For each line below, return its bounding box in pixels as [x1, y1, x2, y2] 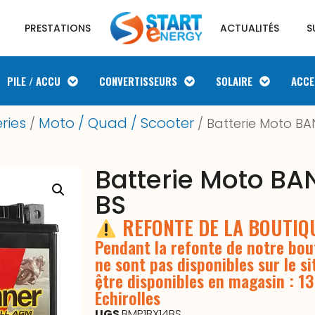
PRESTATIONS [24, 20, 91, 35]
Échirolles [95, 284, 161, 310]
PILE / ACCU [7, 73, 61, 89]
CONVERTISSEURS [99, 73, 178, 89]
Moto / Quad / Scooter [38, 113, 194, 133]
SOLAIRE [216, 73, 253, 89]
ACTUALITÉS [220, 20, 280, 35]
